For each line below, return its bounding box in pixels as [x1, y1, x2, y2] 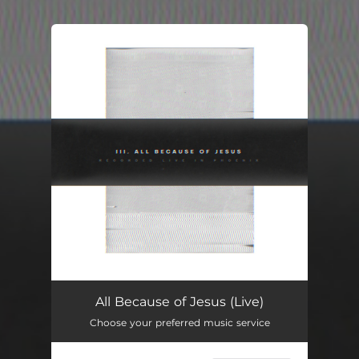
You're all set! [99, 58, 168, 71]
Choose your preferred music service [89, 317, 270, 329]
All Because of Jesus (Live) [95, 294, 264, 309]
